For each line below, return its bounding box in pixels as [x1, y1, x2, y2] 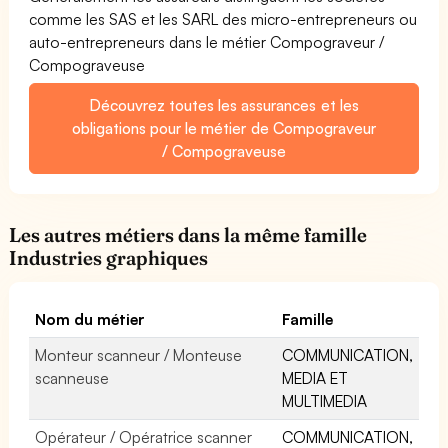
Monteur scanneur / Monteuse [35, 344, 243, 365]
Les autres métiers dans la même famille [9, 222, 368, 247]
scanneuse [35, 367, 109, 388]
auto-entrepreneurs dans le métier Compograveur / [29, 31, 385, 52]
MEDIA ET [282, 367, 349, 388]
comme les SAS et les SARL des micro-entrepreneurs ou [29, 8, 418, 29]
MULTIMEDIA [282, 390, 367, 411]
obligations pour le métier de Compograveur [72, 117, 376, 138]
